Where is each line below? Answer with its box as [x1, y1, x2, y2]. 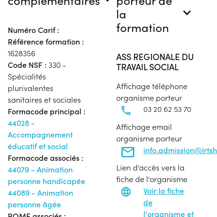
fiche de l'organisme [116, 173, 187, 184]
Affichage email [116, 121, 172, 132]
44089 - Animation [8, 187, 73, 198]
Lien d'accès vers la [116, 162, 185, 172]
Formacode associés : [8, 152, 83, 163]
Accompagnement [8, 129, 73, 139]
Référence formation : [8, 36, 84, 46]
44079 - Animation [8, 164, 73, 174]
